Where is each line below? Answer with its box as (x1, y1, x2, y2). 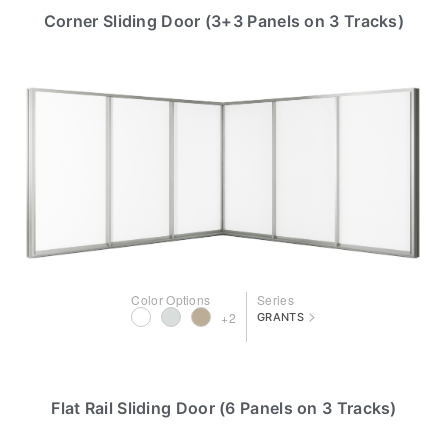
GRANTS (257, 310, 304, 324)
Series (257, 291, 294, 308)
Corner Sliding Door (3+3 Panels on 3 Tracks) (43, 11, 405, 31)
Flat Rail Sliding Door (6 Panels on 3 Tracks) (51, 398, 397, 418)
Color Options (131, 291, 211, 308)
